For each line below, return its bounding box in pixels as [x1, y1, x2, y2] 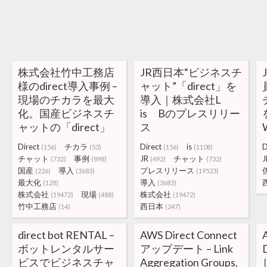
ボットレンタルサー [18, 242, 114, 255]
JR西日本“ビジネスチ [139, 66, 242, 79]
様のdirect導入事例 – [18, 79, 117, 92]
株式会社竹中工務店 [18, 66, 114, 79]
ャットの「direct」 [18, 120, 110, 133]
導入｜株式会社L [139, 93, 232, 106]
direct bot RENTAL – [18, 228, 114, 241]
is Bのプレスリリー [139, 107, 240, 120]
